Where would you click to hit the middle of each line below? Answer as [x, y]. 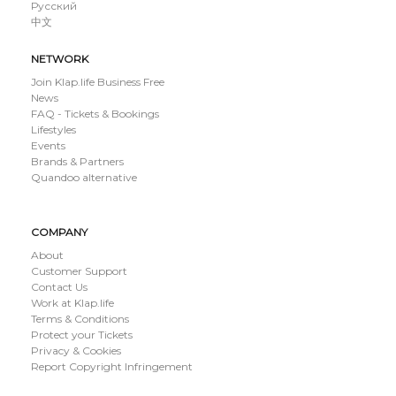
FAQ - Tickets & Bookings [95, 113]
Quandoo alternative [84, 177]
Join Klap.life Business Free [98, 81]
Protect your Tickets [82, 334]
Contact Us [59, 286]
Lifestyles [53, 129]
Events [48, 145]
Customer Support [79, 270]
